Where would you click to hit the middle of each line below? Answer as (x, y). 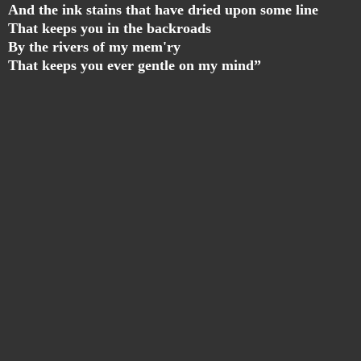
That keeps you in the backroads (110, 29)
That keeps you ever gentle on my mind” (135, 66)
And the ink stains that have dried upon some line (163, 10)
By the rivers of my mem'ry (94, 47)
